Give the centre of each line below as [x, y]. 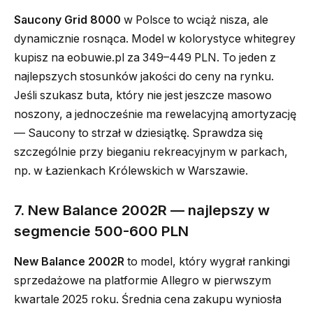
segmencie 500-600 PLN [101, 231]
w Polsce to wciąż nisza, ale [195, 20]
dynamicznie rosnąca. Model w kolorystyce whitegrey [155, 38]
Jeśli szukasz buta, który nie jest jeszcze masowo [143, 95]
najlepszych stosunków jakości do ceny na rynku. [144, 76]
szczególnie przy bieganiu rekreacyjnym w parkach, [151, 152]
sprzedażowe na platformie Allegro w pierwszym [143, 280]
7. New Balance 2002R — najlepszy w [142, 210]
